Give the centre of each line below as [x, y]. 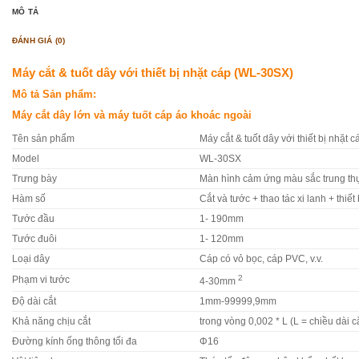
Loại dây [31, 258]
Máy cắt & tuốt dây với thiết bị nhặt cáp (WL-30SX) [153, 73]
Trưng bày [34, 178]
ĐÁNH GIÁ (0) [39, 40]
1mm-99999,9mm [238, 301]
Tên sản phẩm [43, 138]
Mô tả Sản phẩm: [54, 94]
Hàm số [29, 198]
